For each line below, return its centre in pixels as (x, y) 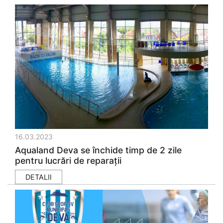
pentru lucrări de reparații (68, 161)
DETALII (39, 177)
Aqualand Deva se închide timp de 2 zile (98, 150)
